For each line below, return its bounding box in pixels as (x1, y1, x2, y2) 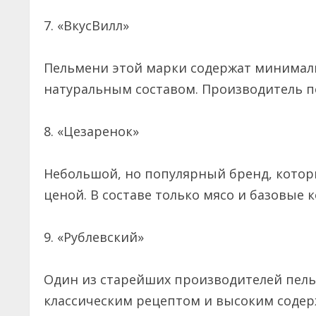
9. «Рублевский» (44, 229, 151, 246)
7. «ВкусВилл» (44, 17, 133, 35)
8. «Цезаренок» (44, 123, 146, 140)
